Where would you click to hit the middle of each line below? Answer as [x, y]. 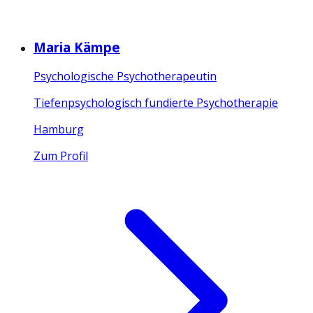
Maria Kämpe [77, 47]
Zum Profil [61, 156]
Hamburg [59, 130]
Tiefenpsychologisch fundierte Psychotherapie [156, 103]
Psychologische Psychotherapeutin [125, 77]
